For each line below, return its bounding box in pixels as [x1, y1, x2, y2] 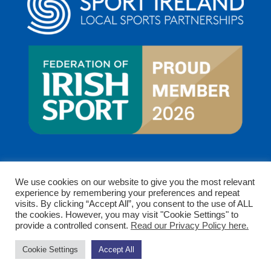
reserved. [119, 253, 152, 263]
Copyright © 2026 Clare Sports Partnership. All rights [43, 234, 228, 244]
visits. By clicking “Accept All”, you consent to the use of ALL [15, 199, 252, 209]
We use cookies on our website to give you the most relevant [15, 177, 255, 187]
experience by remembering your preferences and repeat [15, 188, 240, 198]
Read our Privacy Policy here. [131, 221, 249, 230]
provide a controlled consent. [15, 221, 131, 230]
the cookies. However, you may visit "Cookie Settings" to [15, 210, 238, 220]
